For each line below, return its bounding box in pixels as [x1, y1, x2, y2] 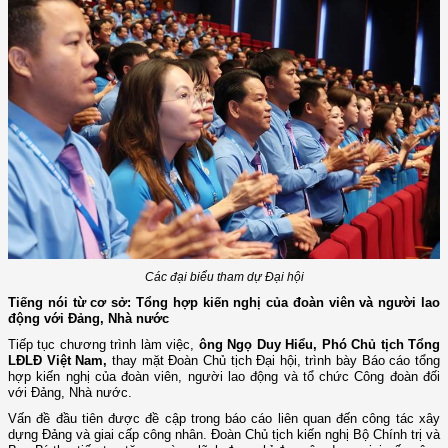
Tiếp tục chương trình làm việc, [8, 337, 199, 353]
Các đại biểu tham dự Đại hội [144, 270, 304, 285]
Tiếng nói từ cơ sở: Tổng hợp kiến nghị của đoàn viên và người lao [8, 295, 440, 311]
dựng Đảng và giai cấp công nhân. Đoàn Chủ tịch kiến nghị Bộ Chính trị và [8, 427, 440, 443]
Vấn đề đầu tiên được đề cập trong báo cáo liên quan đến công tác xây [8, 411, 440, 427]
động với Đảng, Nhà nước [8, 311, 173, 327]
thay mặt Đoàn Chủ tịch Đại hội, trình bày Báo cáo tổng [107, 353, 441, 369]
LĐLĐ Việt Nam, [8, 353, 108, 369]
